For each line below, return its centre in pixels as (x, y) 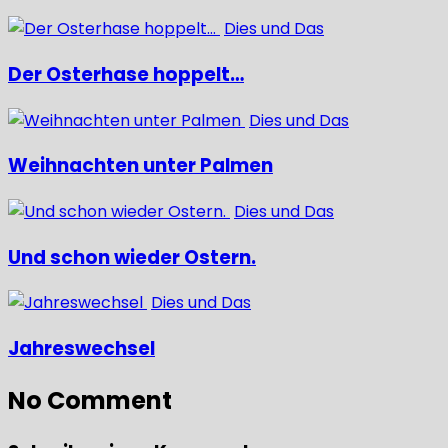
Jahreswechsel (81, 349)
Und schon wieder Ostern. (132, 257)
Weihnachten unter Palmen (140, 166)
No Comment (90, 400)
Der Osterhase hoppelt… (126, 74)
